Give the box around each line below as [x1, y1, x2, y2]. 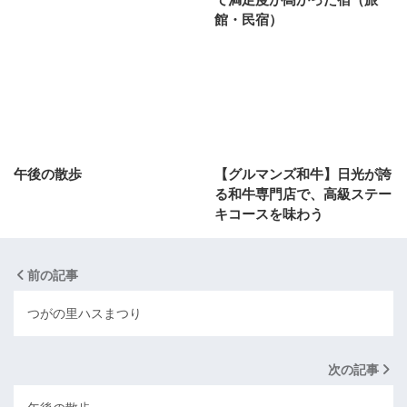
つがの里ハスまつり [27, 305, 142, 321]
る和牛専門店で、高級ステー [214, 185, 392, 202]
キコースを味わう [214, 205, 323, 222]
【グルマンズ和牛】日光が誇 [214, 165, 392, 182]
